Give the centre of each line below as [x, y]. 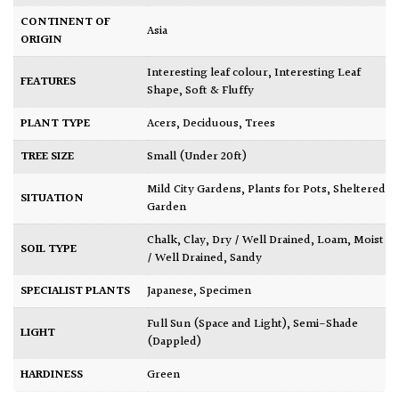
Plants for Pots [287, 189]
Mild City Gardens [199, 189]
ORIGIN [41, 40]
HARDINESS [52, 375]
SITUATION [52, 198]
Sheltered [359, 189]
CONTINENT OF [65, 22]
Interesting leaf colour [210, 73]
